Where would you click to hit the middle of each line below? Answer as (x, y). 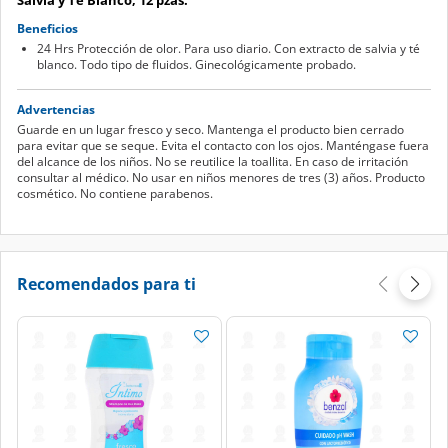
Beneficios (47, 28)
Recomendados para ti (106, 283)
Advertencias (56, 109)
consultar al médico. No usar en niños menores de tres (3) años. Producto (221, 177)
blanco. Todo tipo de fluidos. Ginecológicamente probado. (196, 64)
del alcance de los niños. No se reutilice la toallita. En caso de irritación (212, 161)
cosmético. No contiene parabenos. (115, 193)
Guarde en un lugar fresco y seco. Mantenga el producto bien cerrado (210, 129)
